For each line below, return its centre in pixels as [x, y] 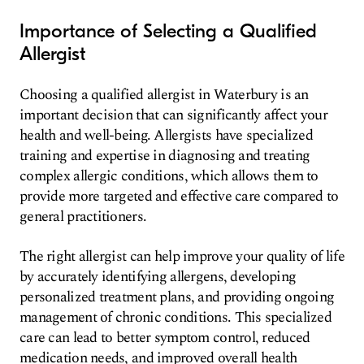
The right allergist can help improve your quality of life [182, 256]
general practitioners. [83, 217]
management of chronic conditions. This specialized [175, 317]
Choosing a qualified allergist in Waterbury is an [164, 95]
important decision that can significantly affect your [173, 115]
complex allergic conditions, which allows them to [169, 176]
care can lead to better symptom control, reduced [165, 338]
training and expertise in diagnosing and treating [165, 156]
